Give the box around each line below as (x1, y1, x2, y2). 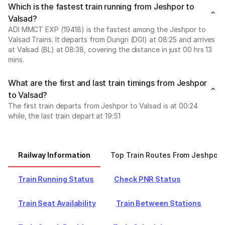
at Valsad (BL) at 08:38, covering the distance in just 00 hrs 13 (8, 45, 212, 54)
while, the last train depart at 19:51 (8, 111, 121, 120)
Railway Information (18, 151, 91, 159)
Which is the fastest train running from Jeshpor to (8, 2, 195, 12)
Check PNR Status (114, 175, 181, 183)
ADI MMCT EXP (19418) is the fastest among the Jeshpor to (8, 25, 206, 34)
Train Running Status (18, 175, 94, 183)
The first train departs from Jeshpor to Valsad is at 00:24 (8, 101, 198, 110)
